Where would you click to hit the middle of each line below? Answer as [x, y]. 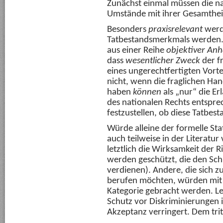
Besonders [128, 30]
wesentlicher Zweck [163, 61]
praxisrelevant [175, 30]
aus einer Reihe [137, 51]
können [147, 93]
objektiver [186, 51]
